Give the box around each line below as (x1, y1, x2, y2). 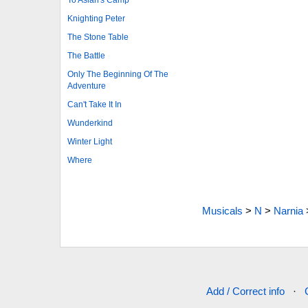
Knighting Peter (67, 13, 125, 23)
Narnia (273, 205, 303, 217)
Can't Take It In (67, 99, 122, 109)
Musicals (201, 205, 243, 217)
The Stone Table (67, 32, 129, 42)
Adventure (67, 80, 106, 91)
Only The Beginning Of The (67, 69, 168, 79)
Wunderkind (67, 118, 113, 128)
